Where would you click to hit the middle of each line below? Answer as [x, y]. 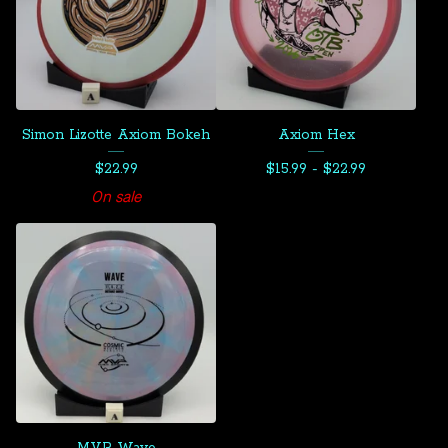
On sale [116, 196]
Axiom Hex [316, 135]
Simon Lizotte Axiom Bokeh [116, 135]
